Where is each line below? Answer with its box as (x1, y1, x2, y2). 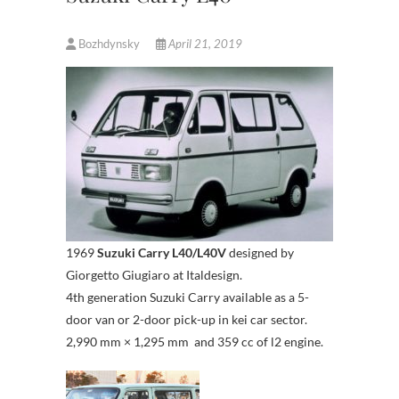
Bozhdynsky (76, 36, 142, 51)
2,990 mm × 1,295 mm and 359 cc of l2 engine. (66, 333, 323, 349)
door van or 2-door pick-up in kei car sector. (66, 311, 307, 327)
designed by (226, 244, 294, 260)
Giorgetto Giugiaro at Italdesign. (66, 266, 242, 282)
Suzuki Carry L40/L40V (97, 244, 226, 260)
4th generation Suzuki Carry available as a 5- (66, 289, 309, 305)
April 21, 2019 (166, 36, 242, 51)
